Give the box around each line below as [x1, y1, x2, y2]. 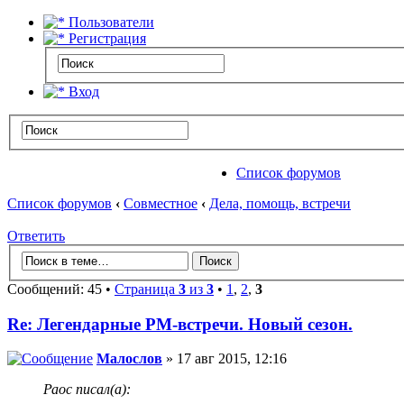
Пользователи [65, 14, 154, 30]
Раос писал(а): [43, 381, 131, 398]
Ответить [7, 228, 65, 244]
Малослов [96, 351, 162, 367]
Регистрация [65, 31, 146, 46]
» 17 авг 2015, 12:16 [162, 351, 287, 367]
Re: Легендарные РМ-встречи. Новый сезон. [7, 314, 353, 334]
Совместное [124, 196, 197, 212]
